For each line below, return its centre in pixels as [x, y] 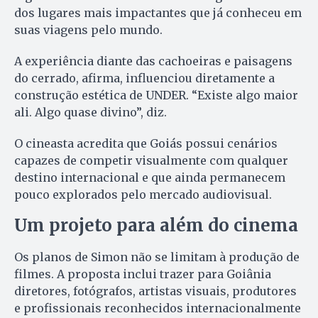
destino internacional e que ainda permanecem [150, 177]
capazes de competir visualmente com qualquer [151, 160]
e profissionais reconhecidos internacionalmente [158, 308]
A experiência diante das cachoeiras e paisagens [153, 61]
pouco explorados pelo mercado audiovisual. [143, 194]
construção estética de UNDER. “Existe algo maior [156, 95]
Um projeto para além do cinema [156, 225]
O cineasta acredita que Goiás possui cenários [146, 143]
